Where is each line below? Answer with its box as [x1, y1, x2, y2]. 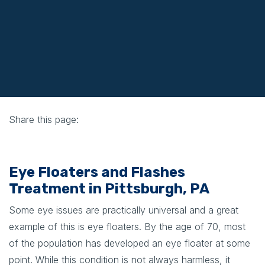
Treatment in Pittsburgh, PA [9, 180, 209, 197]
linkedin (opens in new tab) [56, 131, 172, 144]
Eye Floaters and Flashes [9, 163, 185, 180]
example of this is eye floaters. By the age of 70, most [9, 220, 245, 232]
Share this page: [9, 113, 79, 125]
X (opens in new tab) [32, 131, 123, 144]
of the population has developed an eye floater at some [9, 237, 250, 249]
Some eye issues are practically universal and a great [9, 203, 238, 216]
